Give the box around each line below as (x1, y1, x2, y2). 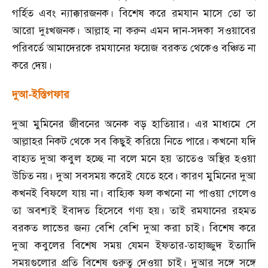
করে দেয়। (12, 59, 52, 72)
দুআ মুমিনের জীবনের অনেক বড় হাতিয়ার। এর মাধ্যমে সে (12, 117, 256, 130)
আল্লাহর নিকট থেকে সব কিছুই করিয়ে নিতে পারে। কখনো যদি (12, 135, 256, 148)
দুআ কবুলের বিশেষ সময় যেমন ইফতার (12, 239, 185, 252)
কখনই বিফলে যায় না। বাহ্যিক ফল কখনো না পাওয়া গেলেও (12, 187, 256, 200)
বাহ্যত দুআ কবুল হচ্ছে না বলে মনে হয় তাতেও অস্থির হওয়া (12, 152, 256, 165)
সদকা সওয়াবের (191, 24, 256, 37)
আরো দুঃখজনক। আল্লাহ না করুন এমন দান (12, 24, 187, 37)
